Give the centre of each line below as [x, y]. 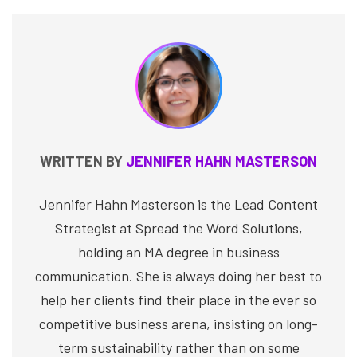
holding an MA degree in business [178, 251]
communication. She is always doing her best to [178, 275]
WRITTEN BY [83, 161]
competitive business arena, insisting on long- [178, 323]
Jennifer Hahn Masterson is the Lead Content [178, 204]
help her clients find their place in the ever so [178, 299]
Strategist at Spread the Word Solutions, [178, 228]
